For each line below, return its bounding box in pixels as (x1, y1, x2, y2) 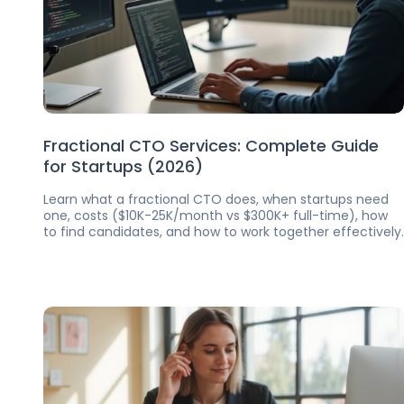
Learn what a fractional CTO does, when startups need (43, 190, 389, 208)
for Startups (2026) (43, 155, 203, 178)
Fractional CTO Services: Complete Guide (43, 134, 379, 157)
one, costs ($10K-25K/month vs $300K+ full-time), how (43, 207, 388, 225)
